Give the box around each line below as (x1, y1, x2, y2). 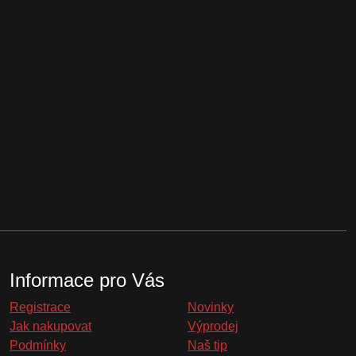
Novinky (188, 300, 234, 314)
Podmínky (10, 339, 66, 352)
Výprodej (188, 319, 238, 333)
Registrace (10, 300, 71, 314)
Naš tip (188, 339, 227, 352)
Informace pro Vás (10, 269, 164, 291)
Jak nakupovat (10, 319, 91, 333)
